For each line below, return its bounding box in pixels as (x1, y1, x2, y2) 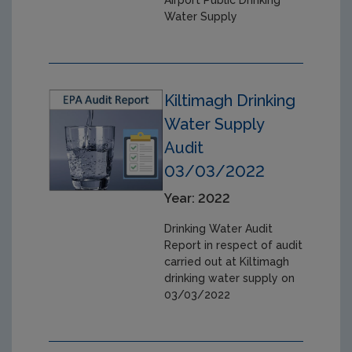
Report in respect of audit (164, 238, 303, 251)
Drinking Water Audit (164, 222, 273, 235)
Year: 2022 (164, 190, 231, 206)
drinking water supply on (164, 271, 295, 284)
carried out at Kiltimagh (164, 255, 290, 268)
